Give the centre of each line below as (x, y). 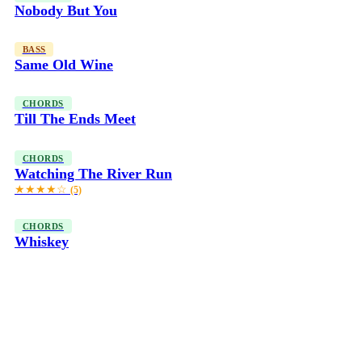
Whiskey (42, 242)
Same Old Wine (64, 64)
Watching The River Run (93, 173)
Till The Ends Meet (75, 119)
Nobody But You (66, 10)
